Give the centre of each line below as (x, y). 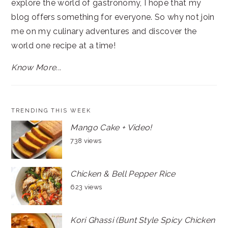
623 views (86, 187)
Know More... (36, 68)
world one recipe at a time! (64, 46)
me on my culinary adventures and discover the (104, 32)
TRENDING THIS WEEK (51, 111)
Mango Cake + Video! (111, 128)
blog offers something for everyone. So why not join (113, 17)
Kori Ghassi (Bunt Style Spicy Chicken (143, 220)
